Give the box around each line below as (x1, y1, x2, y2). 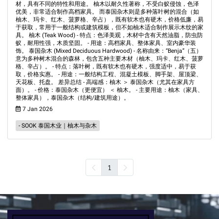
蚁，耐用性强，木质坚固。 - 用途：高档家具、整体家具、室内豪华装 (16, 40, 196, 46)
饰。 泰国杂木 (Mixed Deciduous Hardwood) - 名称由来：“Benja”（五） (16, 47, 202, 54)
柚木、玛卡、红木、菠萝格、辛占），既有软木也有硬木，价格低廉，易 (16, 16, 203, 23)
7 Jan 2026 (21, 106, 53, 112)
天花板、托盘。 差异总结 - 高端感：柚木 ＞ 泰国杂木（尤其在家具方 (16, 79, 195, 86)
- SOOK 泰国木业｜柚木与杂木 (19, 122, 97, 129)
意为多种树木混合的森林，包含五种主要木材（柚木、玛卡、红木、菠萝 (16, 55, 203, 62)
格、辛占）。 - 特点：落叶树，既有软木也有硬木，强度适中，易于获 (16, 63, 196, 70)
